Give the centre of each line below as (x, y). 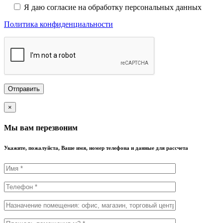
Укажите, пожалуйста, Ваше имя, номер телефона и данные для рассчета (96, 148)
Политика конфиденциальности (58, 24)
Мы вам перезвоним (41, 127)
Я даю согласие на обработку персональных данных (113, 7)
